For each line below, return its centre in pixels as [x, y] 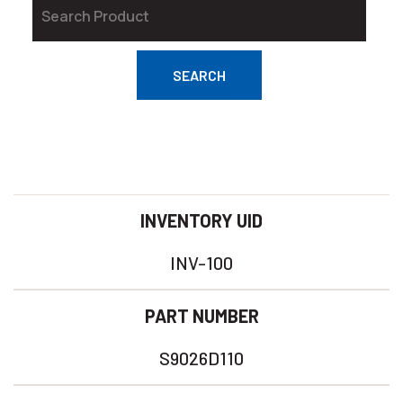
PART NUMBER [201, 316]
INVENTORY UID [201, 220]
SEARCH [199, 75]
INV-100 [201, 263]
